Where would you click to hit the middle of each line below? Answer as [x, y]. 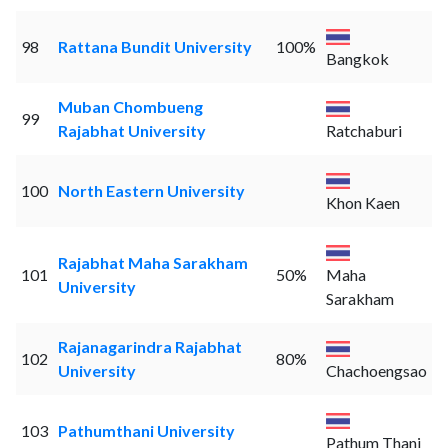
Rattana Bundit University [154, 47]
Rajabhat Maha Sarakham [152, 263]
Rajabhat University [131, 131]
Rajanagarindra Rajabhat [149, 347]
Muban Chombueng [130, 107]
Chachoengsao [376, 371]
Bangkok [357, 59]
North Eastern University [151, 191]
